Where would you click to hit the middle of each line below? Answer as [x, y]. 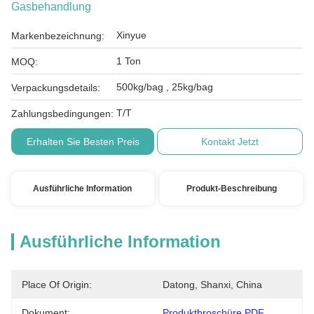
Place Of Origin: [57, 285]
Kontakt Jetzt [230, 142]
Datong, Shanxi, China [212, 285]
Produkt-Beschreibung [231, 189]
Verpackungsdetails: [56, 88]
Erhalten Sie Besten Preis [83, 142]
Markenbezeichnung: [58, 36]
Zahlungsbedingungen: [62, 114]
